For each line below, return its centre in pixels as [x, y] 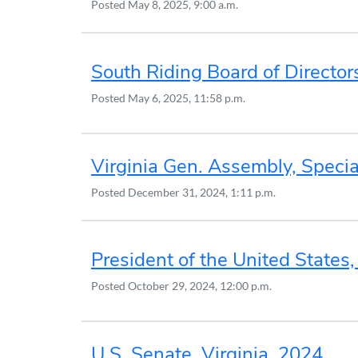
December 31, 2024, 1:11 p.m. [202, 192]
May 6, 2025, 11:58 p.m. [187, 98]
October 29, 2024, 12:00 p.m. [200, 286]
